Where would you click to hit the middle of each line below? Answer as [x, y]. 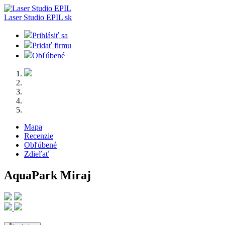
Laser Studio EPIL [34, 17]
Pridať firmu [52, 45]
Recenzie [39, 136]
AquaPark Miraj [47, 175]
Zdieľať [37, 154]
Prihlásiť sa [50, 35]
